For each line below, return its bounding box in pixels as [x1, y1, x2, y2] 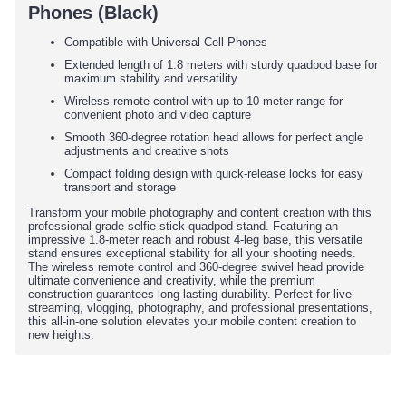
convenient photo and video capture [64, 108, 251, 122]
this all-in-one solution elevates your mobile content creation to [28, 314, 356, 329]
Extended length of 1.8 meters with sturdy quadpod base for [64, 58, 378, 72]
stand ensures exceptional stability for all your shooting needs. [28, 246, 356, 261]
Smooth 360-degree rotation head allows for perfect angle [64, 130, 363, 145]
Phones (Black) [28, 3, 159, 24]
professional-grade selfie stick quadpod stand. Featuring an [28, 219, 338, 234]
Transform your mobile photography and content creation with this [28, 206, 372, 220]
